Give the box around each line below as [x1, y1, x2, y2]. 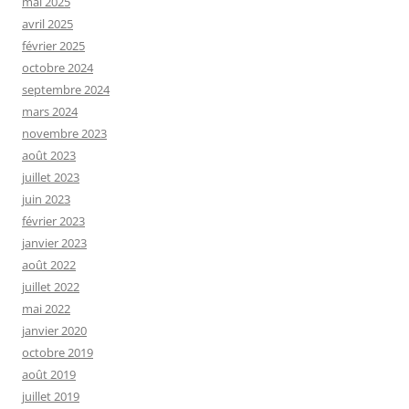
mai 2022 [22, 300, 70, 317]
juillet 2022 [22, 278, 79, 295]
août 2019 [22, 366, 76, 383]
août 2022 [22, 257, 76, 273]
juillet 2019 [22, 388, 79, 404]
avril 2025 [22, 16, 73, 32]
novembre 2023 [22, 125, 107, 142]
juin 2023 [22, 191, 70, 207]
